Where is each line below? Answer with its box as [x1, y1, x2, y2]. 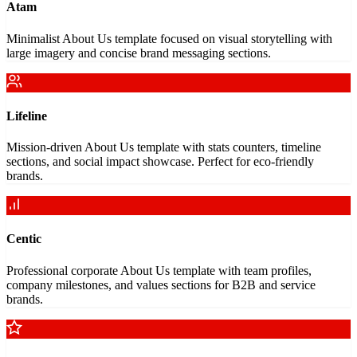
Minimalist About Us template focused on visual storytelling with [6, 31, 332, 45]
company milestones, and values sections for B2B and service [6, 277, 316, 292]
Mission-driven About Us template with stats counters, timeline [6, 140, 321, 155]
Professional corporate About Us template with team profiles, [6, 263, 312, 277]
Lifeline [6, 108, 47, 123]
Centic [6, 232, 41, 246]
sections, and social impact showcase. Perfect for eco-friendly [6, 155, 314, 169]
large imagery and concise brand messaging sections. [6, 45, 271, 60]
